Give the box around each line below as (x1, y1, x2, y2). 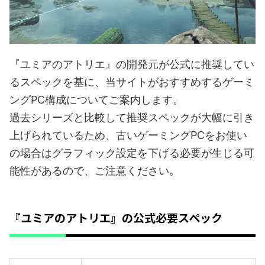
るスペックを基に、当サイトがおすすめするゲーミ (9, 76, 254, 89)
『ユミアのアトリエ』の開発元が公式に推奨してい (9, 58, 254, 71)
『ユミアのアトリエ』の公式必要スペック (9, 209, 222, 226)
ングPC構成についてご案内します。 (9, 93, 183, 106)
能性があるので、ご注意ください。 (9, 164, 180, 177)
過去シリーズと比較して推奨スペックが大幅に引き (9, 111, 254, 124)
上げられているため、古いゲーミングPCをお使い (9, 129, 247, 142)
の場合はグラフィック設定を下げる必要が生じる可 (9, 147, 254, 160)
